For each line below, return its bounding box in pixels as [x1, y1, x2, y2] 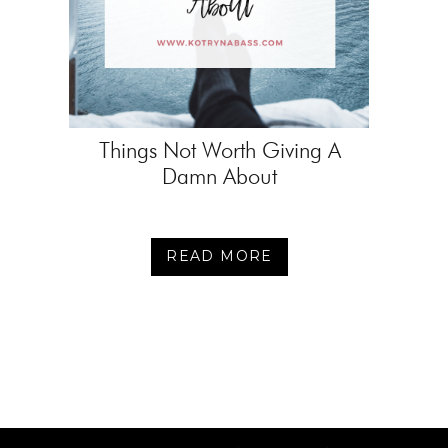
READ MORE [166, 247, 273, 265]
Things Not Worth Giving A [98, 137, 341, 164]
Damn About [162, 163, 277, 190]
